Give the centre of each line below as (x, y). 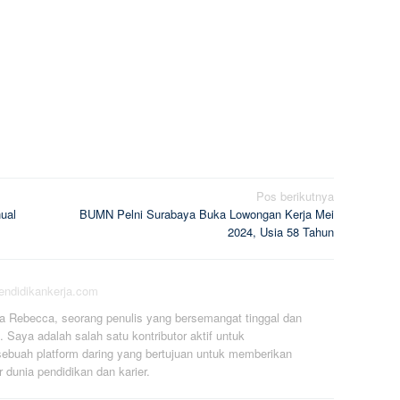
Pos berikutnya (295, 196)
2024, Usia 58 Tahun (281, 231)
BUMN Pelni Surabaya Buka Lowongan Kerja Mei (207, 213)
